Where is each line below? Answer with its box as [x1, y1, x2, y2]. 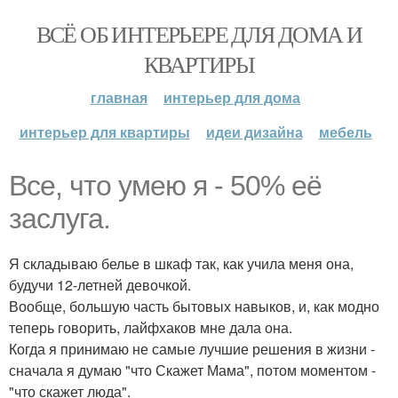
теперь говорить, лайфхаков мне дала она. [9, 317, 292, 338]
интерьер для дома [163, 87, 300, 107]
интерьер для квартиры [19, 122, 190, 142]
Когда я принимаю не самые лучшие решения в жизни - [9, 338, 375, 359]
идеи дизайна [205, 122, 303, 142]
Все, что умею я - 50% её [9, 170, 322, 202]
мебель [318, 122, 372, 142]
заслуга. [9, 203, 110, 235]
